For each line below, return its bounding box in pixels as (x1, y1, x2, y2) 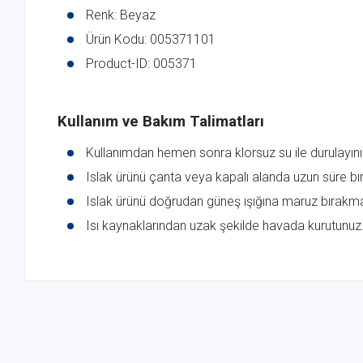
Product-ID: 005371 (86, 56, 197, 72)
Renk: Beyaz (86, 7, 156, 23)
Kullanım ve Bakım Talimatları (58, 113, 264, 131)
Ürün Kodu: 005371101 (86, 32, 216, 48)
